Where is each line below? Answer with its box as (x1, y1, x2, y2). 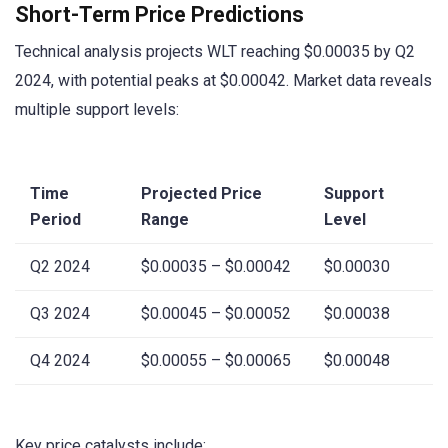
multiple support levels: (15, 100, 179, 120)
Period (30, 209, 81, 229)
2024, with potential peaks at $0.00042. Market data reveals (15, 71, 432, 91)
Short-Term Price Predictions (15, 2, 304, 28)
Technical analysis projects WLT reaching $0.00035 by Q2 (15, 42, 415, 62)
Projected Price (141, 183, 262, 203)
